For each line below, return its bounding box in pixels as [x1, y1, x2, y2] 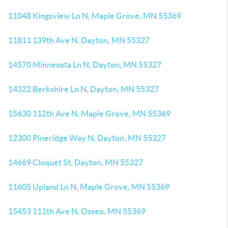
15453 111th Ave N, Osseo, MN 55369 [8, 207, 146, 216]
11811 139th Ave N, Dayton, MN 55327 [8, 36, 150, 45]
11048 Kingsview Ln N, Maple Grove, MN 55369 [8, 11, 181, 20]
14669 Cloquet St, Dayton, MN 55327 [8, 158, 143, 167]
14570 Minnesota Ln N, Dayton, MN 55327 [8, 60, 161, 69]
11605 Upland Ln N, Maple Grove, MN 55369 [8, 182, 169, 191]
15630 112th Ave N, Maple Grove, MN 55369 [8, 109, 170, 118]
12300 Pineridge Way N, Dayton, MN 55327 [8, 133, 166, 142]
